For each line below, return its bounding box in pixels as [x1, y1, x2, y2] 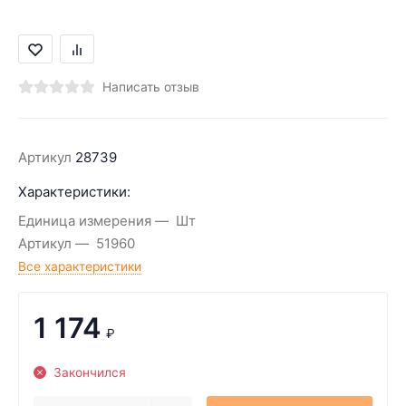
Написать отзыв [102, 80, 199, 94]
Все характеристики [18, 259, 141, 274]
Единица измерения [18, 212, 151, 230]
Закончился [53, 365, 126, 380]
